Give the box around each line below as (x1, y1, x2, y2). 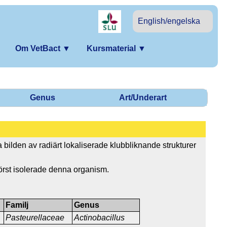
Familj (6, 200, 29, 209)
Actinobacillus (74, 213, 125, 222)
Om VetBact (15, 44, 62, 53)
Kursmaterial (87, 44, 138, 53)
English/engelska (138, 17, 200, 25)
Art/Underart (119, 93, 167, 102)
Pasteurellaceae (6, 213, 67, 222)
